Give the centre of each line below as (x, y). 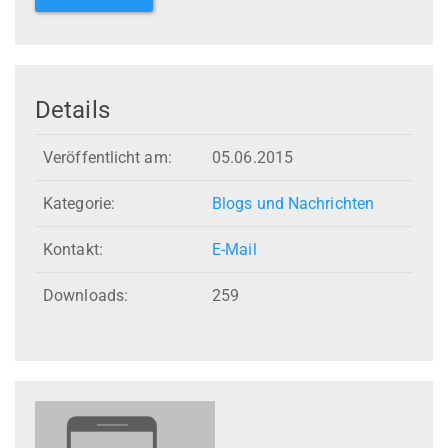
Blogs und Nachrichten (293, 204)
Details (72, 109)
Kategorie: (79, 204)
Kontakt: (73, 250)
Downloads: (85, 296)
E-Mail (234, 250)
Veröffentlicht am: (107, 158)
